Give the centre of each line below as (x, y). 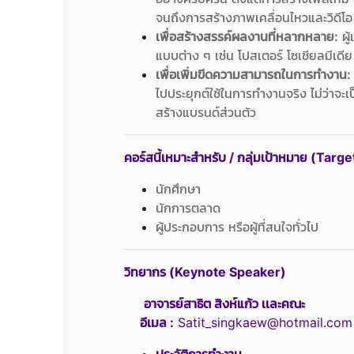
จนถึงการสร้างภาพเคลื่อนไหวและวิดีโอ (254, 17)
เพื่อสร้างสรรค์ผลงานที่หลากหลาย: (247, 36)
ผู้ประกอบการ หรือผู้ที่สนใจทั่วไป (237, 227)
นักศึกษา (178, 189)
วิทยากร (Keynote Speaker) (205, 272)
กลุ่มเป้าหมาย (272, 157)
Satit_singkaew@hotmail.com (263, 322)
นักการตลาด (188, 208)
